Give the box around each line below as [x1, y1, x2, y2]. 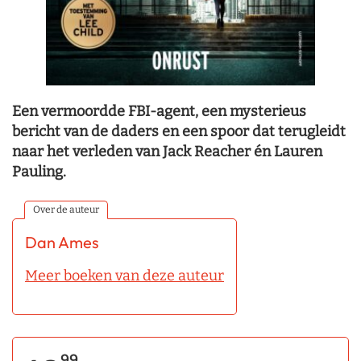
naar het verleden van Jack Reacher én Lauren [12, 142, 322, 160]
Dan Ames [25, 231, 99, 252]
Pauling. [12, 162, 66, 180]
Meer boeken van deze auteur [25, 266, 224, 284]
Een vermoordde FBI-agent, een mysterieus [12, 102, 306, 120]
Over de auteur [33, 203, 99, 215]
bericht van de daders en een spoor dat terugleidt [12, 122, 346, 140]
